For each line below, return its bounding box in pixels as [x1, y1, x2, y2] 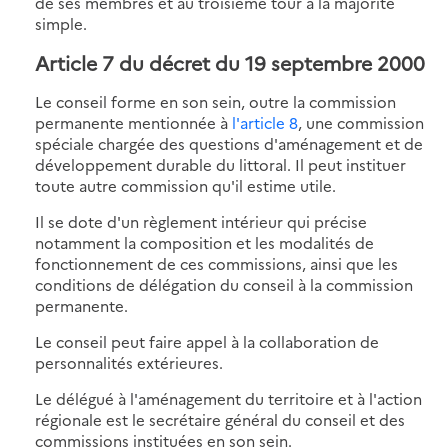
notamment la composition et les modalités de [35, 231, 374, 253]
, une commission [298, 111, 424, 133]
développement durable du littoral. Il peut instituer [35, 153, 406, 175]
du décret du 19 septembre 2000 [114, 48, 425, 76]
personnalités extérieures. [35, 351, 223, 373]
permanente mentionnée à [35, 111, 232, 133]
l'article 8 [232, 111, 298, 133]
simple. [35, 12, 87, 34]
